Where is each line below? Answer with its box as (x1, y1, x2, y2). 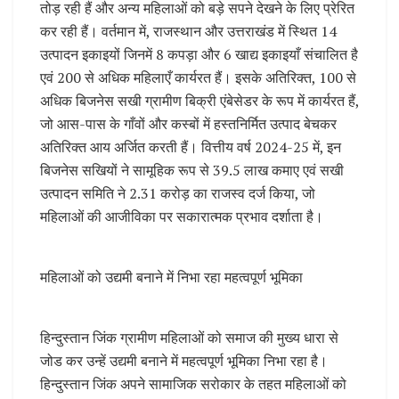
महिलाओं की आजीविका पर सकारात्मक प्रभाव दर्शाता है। (40, 207, 323, 227)
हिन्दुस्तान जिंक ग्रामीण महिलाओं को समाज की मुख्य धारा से (40, 328, 338, 348)
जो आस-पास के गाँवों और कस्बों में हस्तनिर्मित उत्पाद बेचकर (40, 114, 337, 134)
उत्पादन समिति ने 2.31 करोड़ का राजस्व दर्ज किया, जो (40, 183, 315, 204)
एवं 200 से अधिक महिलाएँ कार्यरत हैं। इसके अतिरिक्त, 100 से (40, 68, 356, 88)
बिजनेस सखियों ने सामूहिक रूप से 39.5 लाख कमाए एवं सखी (40, 160, 344, 181)
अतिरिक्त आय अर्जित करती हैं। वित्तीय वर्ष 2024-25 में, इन (40, 137, 341, 158)
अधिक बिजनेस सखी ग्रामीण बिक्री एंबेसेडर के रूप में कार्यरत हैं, (40, 91, 359, 111)
